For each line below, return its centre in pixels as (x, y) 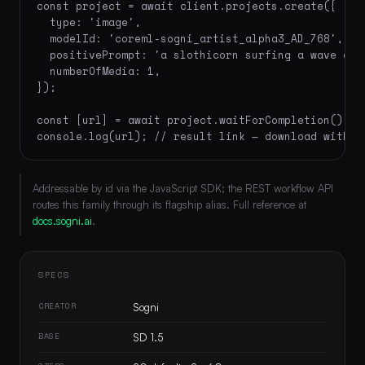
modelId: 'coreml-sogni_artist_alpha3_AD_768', (190, 38)
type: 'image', (89, 22)
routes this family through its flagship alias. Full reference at (169, 204)
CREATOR (57, 306)
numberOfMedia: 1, (99, 71)
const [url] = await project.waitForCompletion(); (193, 120)
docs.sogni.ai (62, 220)
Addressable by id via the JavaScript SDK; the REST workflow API (183, 188)
